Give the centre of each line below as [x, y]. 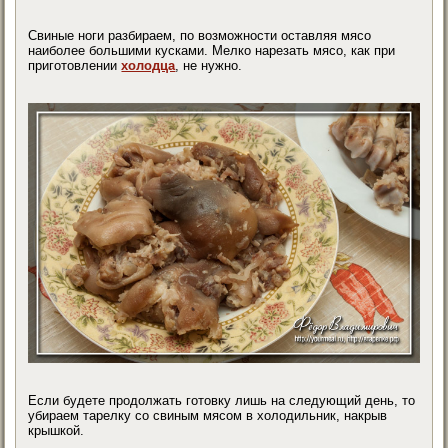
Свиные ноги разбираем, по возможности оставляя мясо [200, 35]
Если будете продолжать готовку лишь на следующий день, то [222, 401]
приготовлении [75, 65]
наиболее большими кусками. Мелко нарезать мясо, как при [212, 50]
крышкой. [56, 431]
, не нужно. [209, 65]
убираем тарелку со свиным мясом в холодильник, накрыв [208, 416]
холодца [148, 65]
